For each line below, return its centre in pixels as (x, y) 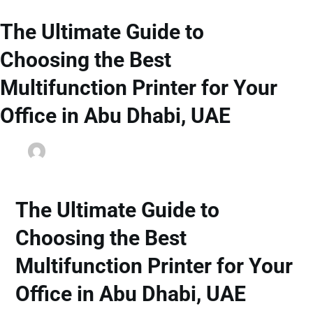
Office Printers (245, 152)
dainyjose (72, 152)
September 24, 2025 (153, 152)
